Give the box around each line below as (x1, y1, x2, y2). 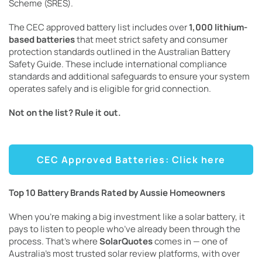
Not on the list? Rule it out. (9, 106, 121, 119)
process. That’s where (9, 235, 99, 248)
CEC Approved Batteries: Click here (36, 153, 226, 167)
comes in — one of (153, 235, 227, 248)
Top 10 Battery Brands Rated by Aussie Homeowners (9, 187, 225, 199)
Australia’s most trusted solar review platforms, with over (9, 247, 240, 260)
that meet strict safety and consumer (75, 33, 227, 46)
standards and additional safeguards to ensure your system (9, 70, 250, 83)
